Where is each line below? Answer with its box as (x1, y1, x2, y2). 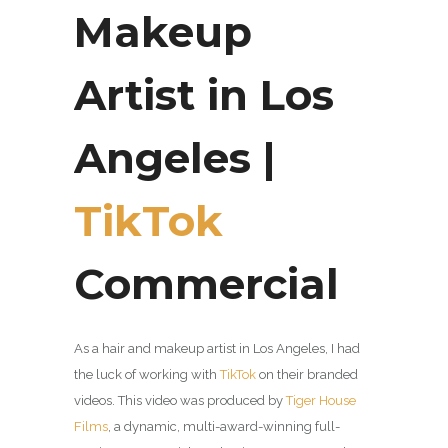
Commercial (74, 257, 339, 310)
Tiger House (286, 392, 356, 408)
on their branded (256, 366, 358, 382)
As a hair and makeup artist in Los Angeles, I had (74, 340, 360, 356)
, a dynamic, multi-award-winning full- (108, 418, 340, 434)
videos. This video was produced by (74, 392, 286, 408)
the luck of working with (74, 366, 220, 382)
